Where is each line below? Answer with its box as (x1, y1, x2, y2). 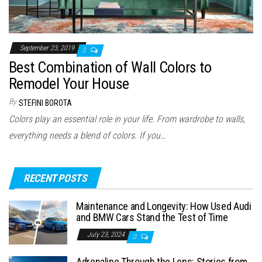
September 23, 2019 (20, 44, 76, 53)
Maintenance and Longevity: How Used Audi (76, 200, 251, 213)
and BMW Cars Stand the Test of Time (76, 211, 228, 224)
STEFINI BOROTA (19, 98, 72, 108)
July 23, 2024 (87, 230, 126, 239)
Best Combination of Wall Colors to (9, 58, 212, 77)
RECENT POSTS (23, 172, 87, 185)
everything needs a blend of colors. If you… (9, 130, 166, 142)
